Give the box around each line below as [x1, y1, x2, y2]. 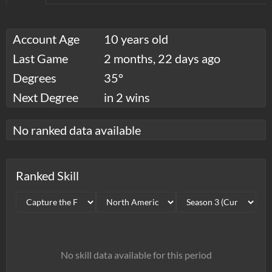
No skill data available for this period [60, 248, 212, 260]
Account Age [13, 31, 80, 46]
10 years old [104, 31, 168, 46]
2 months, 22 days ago [104, 50, 220, 66]
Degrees [13, 70, 56, 85]
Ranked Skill [16, 168, 79, 183]
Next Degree [13, 89, 78, 104]
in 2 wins [104, 89, 150, 104]
